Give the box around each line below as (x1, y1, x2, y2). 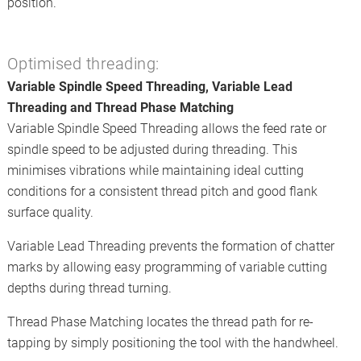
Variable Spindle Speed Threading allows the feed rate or (6, 121, 326, 136)
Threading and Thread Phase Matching (6, 100, 234, 115)
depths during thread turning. (6, 280, 175, 296)
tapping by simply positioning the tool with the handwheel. (6, 335, 338, 351)
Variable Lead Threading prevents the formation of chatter (6, 239, 334, 254)
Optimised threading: (6, 54, 160, 73)
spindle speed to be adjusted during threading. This (6, 142, 297, 157)
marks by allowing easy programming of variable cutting (6, 259, 327, 275)
